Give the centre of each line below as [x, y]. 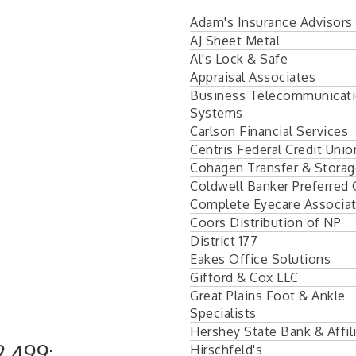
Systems [217, 112]
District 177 [224, 240]
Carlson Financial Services [269, 131]
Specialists [223, 313]
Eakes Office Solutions [260, 259]
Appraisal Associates [253, 77]
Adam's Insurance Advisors [271, 22]
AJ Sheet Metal [235, 40]
